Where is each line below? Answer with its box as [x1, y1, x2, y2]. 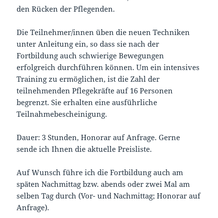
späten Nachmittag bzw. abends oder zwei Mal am [17, 179, 190, 189]
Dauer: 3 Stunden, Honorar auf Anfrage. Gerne [17, 132, 181, 142]
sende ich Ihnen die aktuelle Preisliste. [17, 144, 152, 154]
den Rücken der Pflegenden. [17, 3, 115, 14]
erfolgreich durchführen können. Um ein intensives [17, 62, 200, 72]
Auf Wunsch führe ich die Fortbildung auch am [17, 167, 183, 177]
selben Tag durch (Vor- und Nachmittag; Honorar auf [17, 190, 201, 200]
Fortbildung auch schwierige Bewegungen [17, 50, 164, 60]
